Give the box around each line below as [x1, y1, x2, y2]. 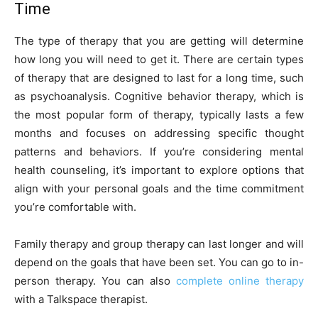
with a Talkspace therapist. [14, 292, 148, 306]
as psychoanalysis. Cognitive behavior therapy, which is [14, 89, 304, 103]
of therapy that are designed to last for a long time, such [14, 70, 304, 84]
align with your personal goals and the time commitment [14, 181, 304, 195]
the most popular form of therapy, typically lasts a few [14, 107, 304, 121]
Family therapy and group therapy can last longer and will [14, 236, 304, 251]
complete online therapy [176, 273, 304, 287]
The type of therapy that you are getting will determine [14, 33, 304, 48]
